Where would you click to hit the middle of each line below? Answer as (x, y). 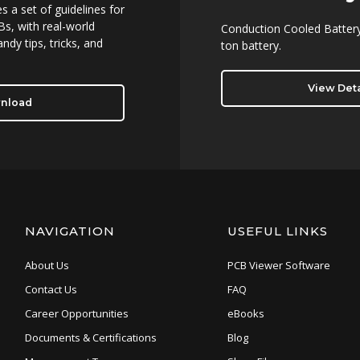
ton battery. (252, 45)
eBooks (245, 313)
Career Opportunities (76, 313)
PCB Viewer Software (278, 265)
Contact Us (51, 289)
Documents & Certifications (90, 337)
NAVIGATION (70, 231)
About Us (47, 265)
